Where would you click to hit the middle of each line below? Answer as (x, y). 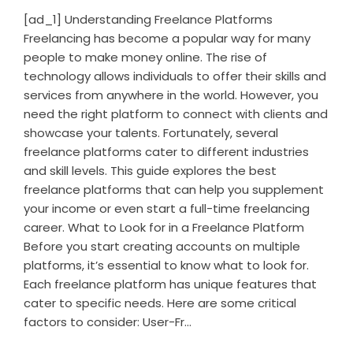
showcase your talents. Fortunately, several (151, 132)
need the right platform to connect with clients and (176, 113)
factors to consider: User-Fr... (108, 321)
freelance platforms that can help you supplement (174, 189)
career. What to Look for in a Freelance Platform (164, 227)
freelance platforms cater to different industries (166, 151)
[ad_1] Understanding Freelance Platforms (148, 19)
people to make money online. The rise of (145, 57)
